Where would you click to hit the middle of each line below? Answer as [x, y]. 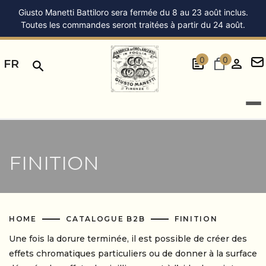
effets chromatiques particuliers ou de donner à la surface [133, 254]
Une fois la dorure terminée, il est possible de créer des [128, 239]
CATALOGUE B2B [107, 219]
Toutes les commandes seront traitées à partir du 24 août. [133, 25]
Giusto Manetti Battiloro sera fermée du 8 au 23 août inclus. [133, 12]
